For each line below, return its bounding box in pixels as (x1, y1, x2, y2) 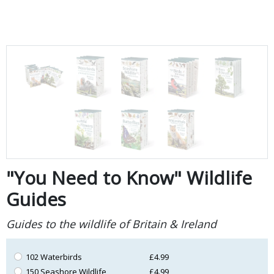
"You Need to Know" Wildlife (6, 165, 252, 190)
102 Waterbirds (26, 251, 83, 262)
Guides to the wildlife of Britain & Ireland (6, 216, 217, 231)
